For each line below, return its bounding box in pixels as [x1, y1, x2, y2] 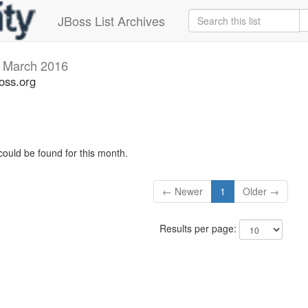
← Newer [162, 184, 203, 199]
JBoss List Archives [58, 12, 165, 30]
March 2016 [3, 56, 68, 74]
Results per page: [159, 221, 239, 236]
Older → [243, 184, 280, 199]
